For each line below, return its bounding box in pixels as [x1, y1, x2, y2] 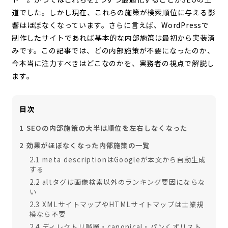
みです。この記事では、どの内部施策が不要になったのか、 [11, 45, 215, 55]
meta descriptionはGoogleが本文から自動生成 [40, 154, 206, 164]
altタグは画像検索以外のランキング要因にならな [40, 177, 206, 187]
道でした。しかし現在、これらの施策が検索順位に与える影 [11, 7, 215, 17]
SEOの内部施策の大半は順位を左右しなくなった [24, 123, 188, 133]
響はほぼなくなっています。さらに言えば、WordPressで [11, 19, 209, 30]
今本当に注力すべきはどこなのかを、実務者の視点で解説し [11, 58, 215, 68]
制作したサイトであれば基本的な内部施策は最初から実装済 [11, 32, 215, 43]
